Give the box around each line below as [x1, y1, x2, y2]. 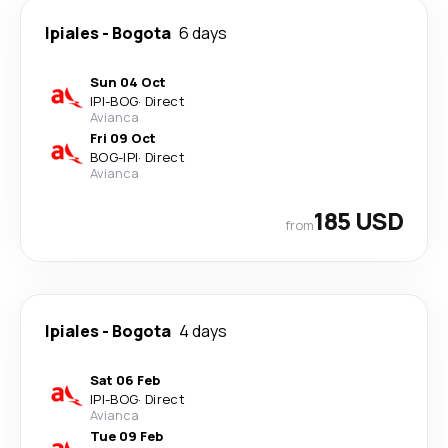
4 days [179, 320, 227, 342]
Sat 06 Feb [90, 371, 160, 389]
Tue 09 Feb [90, 427, 163, 445]
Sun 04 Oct [90, 73, 166, 91]
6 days [179, 22, 227, 44]
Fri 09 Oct [90, 129, 156, 147]
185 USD [314, 204, 403, 237]
